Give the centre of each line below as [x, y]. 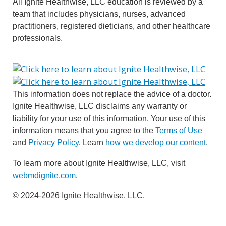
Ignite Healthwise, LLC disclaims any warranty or [100, 106]
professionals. [38, 38]
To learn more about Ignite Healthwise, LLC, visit [99, 163]
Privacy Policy [53, 143]
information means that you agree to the [84, 130]
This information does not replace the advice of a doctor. [112, 94]
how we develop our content [156, 143]
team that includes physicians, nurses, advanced [99, 13]
